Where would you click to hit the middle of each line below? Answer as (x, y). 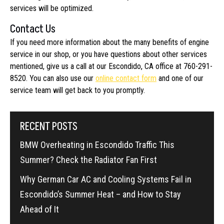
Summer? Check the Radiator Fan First (88, 159)
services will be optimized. (52, 8)
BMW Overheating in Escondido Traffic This (97, 144)
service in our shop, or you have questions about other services (108, 54)
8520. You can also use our (53, 78)
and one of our (180, 78)
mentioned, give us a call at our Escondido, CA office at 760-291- (111, 66)
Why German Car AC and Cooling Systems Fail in (106, 179)
